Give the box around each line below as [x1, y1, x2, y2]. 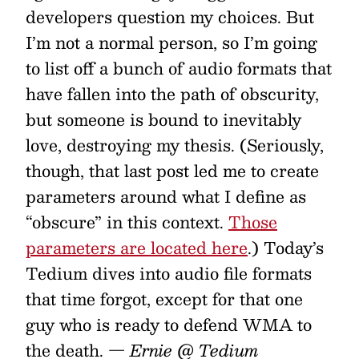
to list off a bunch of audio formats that [26, 54, 332, 82]
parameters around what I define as [26, 183, 306, 210]
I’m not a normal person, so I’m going [26, 29, 317, 56]
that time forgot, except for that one [26, 285, 303, 313]
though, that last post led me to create [26, 157, 319, 184]
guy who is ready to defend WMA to [26, 311, 312, 338]
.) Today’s [248, 234, 324, 261]
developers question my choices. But [26, 3, 314, 30]
